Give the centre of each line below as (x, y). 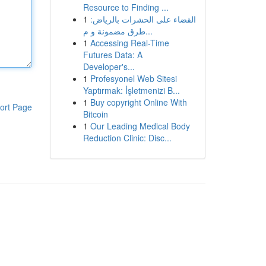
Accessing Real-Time (129, 43)
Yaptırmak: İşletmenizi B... (131, 90)
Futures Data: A (113, 55)
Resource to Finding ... (126, 7)
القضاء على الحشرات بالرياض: (143, 19)
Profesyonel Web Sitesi (133, 78)
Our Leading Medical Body (140, 126)
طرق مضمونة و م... (149, 31)
